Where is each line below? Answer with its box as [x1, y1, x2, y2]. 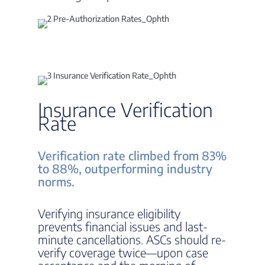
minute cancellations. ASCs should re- [38, 232, 226, 247]
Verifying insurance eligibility [38, 206, 180, 221]
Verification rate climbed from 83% [38, 148, 227, 163]
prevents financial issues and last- [38, 219, 208, 234]
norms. [38, 174, 75, 189]
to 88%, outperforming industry [38, 161, 212, 176]
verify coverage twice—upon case [38, 245, 208, 260]
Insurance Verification [38, 98, 213, 121]
